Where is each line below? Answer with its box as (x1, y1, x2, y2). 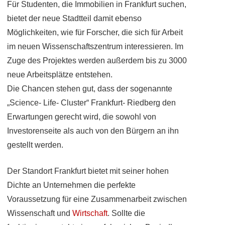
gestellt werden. (7, 141, 63, 149)
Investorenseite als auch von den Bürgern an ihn (7, 127, 179, 135)
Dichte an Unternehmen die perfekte (7, 181, 136, 189)
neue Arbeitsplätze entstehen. (7, 70, 113, 79)
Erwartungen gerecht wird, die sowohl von (7, 113, 156, 121)
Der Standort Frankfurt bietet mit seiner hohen (7, 167, 169, 175)
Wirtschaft (72, 209, 107, 217)
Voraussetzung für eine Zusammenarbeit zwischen (7, 195, 187, 203)
